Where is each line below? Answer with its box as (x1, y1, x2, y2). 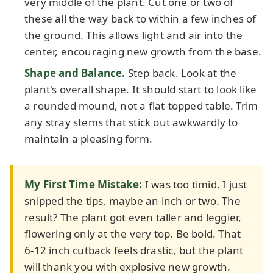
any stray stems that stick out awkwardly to (24, 115, 238, 129)
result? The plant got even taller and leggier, (24, 210, 242, 224)
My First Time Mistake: (24, 177, 143, 191)
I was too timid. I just (142, 177, 247, 191)
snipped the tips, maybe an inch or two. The (24, 193, 241, 208)
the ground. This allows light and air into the (24, 27, 243, 42)
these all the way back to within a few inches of (24, 11, 257, 26)
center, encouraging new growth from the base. (24, 44, 262, 58)
